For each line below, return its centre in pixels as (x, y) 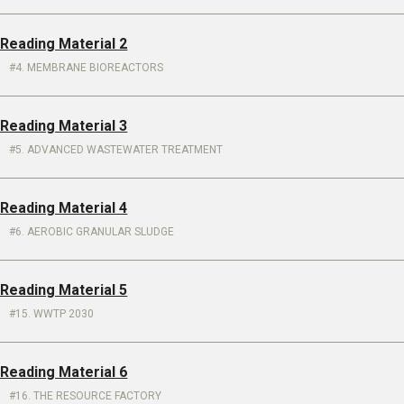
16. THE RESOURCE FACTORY (89, 396)
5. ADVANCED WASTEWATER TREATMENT (119, 150)
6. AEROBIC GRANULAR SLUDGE (95, 232)
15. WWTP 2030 (55, 314)
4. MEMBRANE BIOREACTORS (90, 68)
